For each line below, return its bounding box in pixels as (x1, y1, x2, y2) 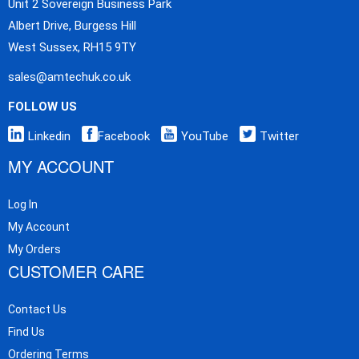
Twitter (260, 129, 299, 144)
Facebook (98, 129, 150, 144)
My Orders (8, 243, 61, 256)
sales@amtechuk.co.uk (8, 70, 131, 85)
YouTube (181, 129, 228, 144)
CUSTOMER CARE (8, 260, 144, 284)
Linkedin (28, 129, 71, 144)
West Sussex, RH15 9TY (8, 40, 136, 55)
